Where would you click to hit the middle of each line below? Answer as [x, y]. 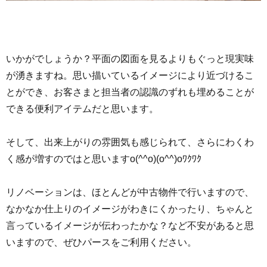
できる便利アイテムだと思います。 [82, 108]
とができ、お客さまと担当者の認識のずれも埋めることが [130, 92]
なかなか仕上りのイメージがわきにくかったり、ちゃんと [130, 209]
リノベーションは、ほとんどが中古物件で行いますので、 [130, 192]
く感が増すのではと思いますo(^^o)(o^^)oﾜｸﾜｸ [104, 159]
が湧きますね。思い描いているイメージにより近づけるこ [130, 75]
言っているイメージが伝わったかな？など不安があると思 [130, 225]
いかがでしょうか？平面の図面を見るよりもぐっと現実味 [130, 58]
